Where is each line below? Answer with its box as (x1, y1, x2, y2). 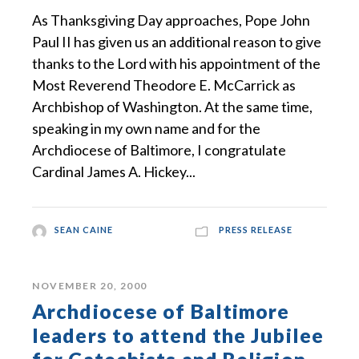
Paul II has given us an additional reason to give (32, 33, 321, 51)
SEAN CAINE (54, 224, 113, 236)
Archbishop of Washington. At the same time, (32, 98, 313, 116)
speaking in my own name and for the (32, 119, 260, 138)
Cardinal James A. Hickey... (32, 163, 196, 181)
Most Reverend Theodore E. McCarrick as (32, 76, 296, 95)
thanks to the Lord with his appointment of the (32, 54, 321, 73)
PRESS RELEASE (219, 224, 292, 236)
